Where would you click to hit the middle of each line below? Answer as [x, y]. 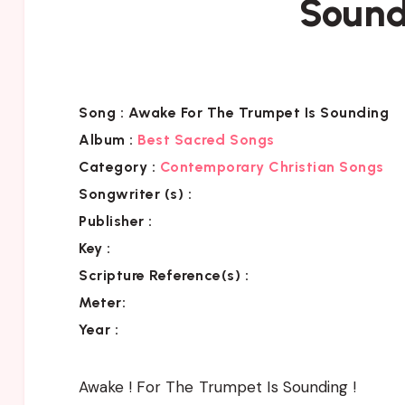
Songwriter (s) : [135, 193]
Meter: [102, 302]
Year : [99, 329]
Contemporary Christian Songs [272, 166]
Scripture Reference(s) [160, 275]
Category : [117, 166]
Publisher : [116, 221]
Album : [106, 139]
